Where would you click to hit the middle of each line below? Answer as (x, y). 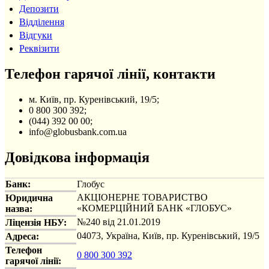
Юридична (29, 198)
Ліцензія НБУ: (36, 222)
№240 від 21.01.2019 (119, 222)
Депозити (39, 8)
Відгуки (36, 35)
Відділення (42, 22)
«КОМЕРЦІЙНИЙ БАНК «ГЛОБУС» (154, 208)
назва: (19, 208)
